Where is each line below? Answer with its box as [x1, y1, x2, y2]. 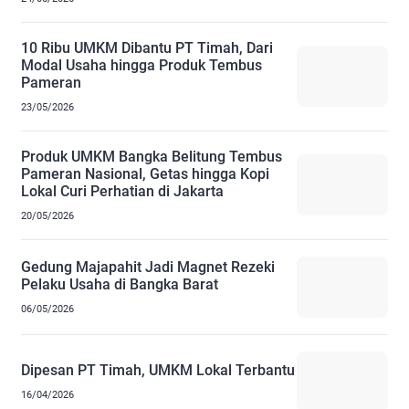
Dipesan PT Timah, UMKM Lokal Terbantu [21, 361, 295, 379]
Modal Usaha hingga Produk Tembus [21, 56, 262, 74]
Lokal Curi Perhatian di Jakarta [21, 182, 224, 200]
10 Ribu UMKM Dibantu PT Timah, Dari [21, 38, 273, 57]
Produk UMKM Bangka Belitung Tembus [21, 147, 282, 165]
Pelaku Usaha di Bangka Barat [21, 275, 218, 293]
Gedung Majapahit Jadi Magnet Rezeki [21, 257, 275, 276]
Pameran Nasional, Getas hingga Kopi [21, 164, 269, 183]
